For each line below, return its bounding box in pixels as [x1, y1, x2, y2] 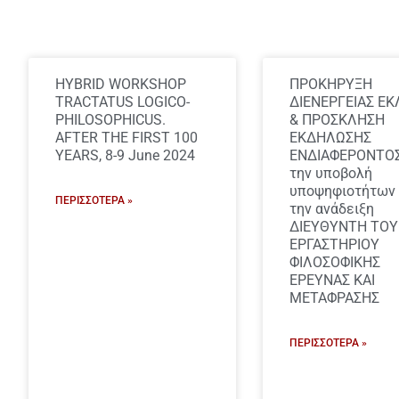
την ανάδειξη [289, 200, 374, 217]
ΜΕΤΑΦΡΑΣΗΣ [289, 289, 379, 306]
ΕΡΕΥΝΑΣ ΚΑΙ [289, 272, 375, 289]
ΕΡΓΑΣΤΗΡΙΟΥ [289, 236, 379, 253]
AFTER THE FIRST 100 [55, 129, 198, 146]
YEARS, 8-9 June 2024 [55, 147, 195, 164]
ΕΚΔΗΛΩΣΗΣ [289, 129, 371, 146]
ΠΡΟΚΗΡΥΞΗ [289, 76, 372, 93]
